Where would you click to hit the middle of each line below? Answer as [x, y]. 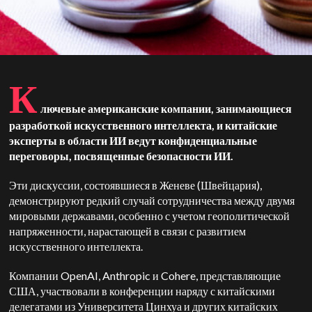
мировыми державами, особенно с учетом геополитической [150, 216]
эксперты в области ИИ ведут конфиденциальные [133, 140]
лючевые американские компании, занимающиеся [166, 108]
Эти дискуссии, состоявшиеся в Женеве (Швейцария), [136, 185]
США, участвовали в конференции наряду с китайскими [142, 291]
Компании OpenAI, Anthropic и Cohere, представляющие [145, 275]
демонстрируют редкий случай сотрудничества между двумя [152, 200]
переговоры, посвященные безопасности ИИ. [123, 156]
